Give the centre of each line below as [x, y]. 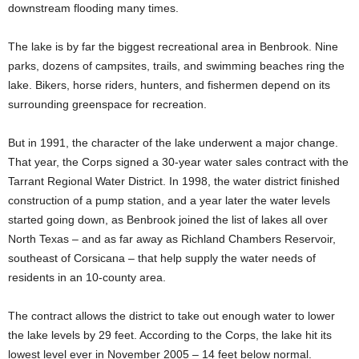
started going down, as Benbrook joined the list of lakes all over [168, 220]
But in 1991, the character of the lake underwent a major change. [173, 143]
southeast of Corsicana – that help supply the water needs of [162, 258]
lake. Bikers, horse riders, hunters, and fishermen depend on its [169, 85]
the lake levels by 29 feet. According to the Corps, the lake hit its [170, 335]
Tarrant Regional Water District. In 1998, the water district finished [174, 181]
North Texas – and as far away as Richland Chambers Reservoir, [172, 239]
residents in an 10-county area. [87, 277]
